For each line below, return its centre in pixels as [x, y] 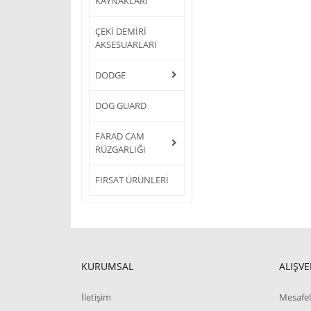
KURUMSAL [107, 266]
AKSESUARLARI [126, 44]
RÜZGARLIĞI [120, 149]
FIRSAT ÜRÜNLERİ [132, 179]
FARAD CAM [120, 136]
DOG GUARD [121, 105]
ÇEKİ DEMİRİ [121, 31]
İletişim [96, 297]
